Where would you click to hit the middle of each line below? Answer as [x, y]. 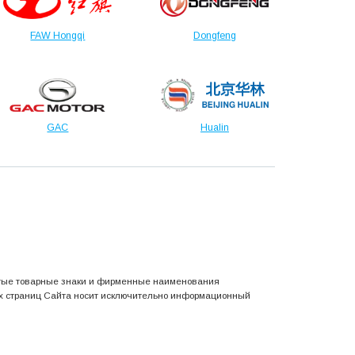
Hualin [214, 128]
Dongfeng [214, 35]
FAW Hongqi [58, 35]
